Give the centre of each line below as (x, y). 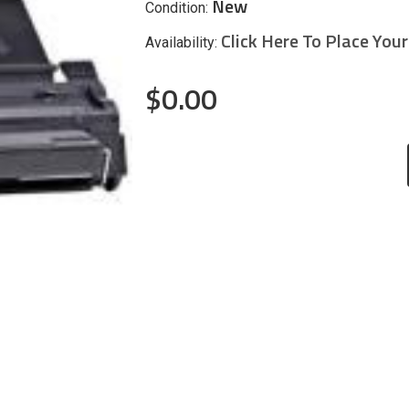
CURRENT (171, 196)
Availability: (181, 42)
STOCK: (165, 215)
